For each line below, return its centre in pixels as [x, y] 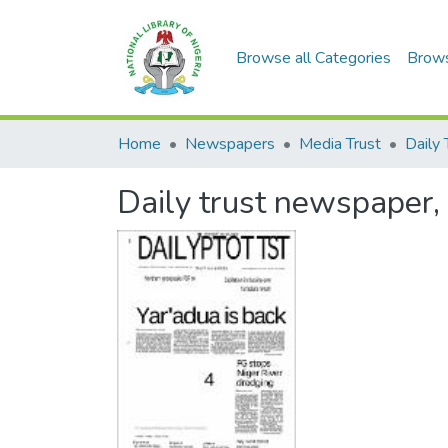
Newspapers [230, 144]
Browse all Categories [313, 58]
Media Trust [340, 144]
